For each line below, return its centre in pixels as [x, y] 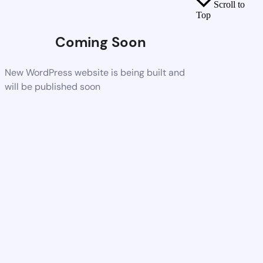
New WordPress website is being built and [95, 72]
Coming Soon [100, 42]
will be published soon [53, 86]
